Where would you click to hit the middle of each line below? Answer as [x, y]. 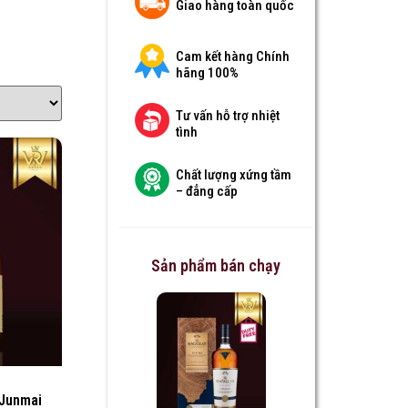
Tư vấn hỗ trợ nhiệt [227, 115]
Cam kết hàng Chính [232, 56]
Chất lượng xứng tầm [233, 174]
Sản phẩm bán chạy [216, 266]
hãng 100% [207, 72]
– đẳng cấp [206, 191]
